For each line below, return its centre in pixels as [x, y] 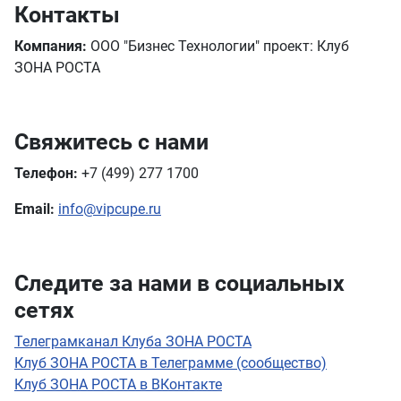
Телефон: [46, 173]
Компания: [51, 46]
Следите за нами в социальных [179, 283]
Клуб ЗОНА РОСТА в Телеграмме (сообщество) [171, 363]
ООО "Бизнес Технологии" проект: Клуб [218, 46]
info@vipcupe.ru [110, 209]
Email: [34, 209]
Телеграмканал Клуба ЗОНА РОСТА [133, 341]
